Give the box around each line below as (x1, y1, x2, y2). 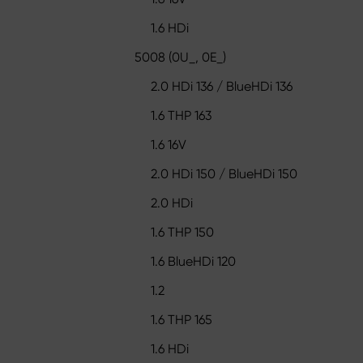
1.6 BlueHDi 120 (151, 254, 236, 270)
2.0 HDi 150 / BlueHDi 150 (151, 166, 297, 182)
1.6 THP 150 (151, 224, 214, 241)
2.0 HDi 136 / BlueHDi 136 (151, 79, 293, 95)
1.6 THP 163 (151, 108, 211, 124)
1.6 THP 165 (151, 312, 212, 328)
